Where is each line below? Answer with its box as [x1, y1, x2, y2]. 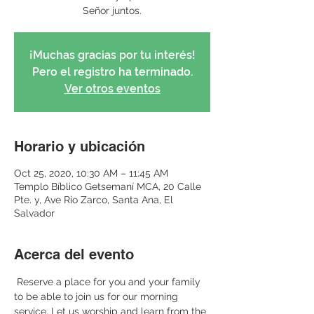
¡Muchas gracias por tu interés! [29, 48, 196, 62]
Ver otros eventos [64, 82, 161, 95]
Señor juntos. [83, 5, 142, 16]
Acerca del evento [14, 246, 134, 263]
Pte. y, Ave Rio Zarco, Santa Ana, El [14, 194, 173, 205]
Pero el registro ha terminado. [32, 65, 193, 78]
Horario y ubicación [14, 138, 145, 155]
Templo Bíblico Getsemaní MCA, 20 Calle [14, 181, 201, 192]
